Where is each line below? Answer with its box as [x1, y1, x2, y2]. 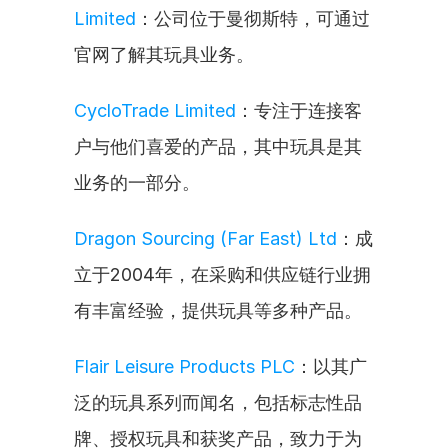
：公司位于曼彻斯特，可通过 [136, 8, 370, 29]
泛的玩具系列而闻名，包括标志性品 [74, 392, 362, 413]
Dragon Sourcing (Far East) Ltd [74, 228, 337, 249]
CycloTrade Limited [74, 100, 236, 121]
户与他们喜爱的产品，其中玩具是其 [74, 136, 362, 157]
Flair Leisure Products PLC [74, 356, 295, 377]
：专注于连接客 [236, 100, 362, 121]
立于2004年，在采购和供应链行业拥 [74, 264, 371, 285]
